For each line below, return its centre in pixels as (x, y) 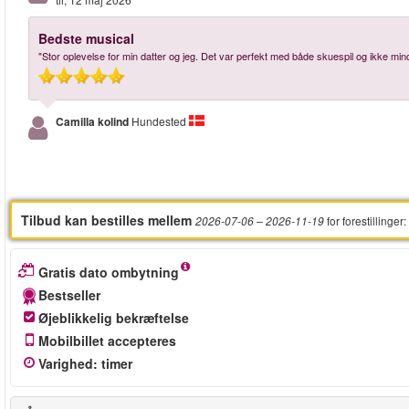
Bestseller (69, 295)
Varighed (66, 364)
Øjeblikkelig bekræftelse (114, 318)
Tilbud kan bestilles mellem (106, 220)
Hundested (160, 121)
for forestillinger (365, 221)
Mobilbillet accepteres (107, 341)
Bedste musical (86, 39)
